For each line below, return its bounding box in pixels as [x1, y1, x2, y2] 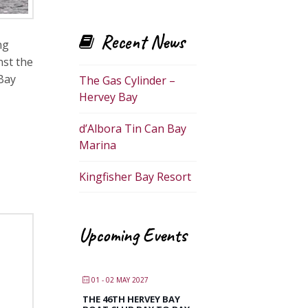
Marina [78, 137, 116, 153]
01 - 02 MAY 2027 [91, 274, 148, 285]
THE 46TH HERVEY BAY [82, 292, 180, 305]
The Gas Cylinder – [78, 73, 175, 89]
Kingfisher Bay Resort [78, 168, 191, 184]
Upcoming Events [78, 223, 187, 247]
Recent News [100, 30, 186, 54]
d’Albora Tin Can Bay [78, 121, 186, 137]
